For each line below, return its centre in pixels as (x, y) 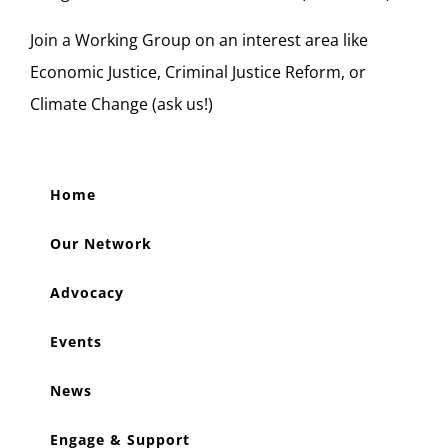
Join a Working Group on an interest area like (199, 40)
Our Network (101, 244)
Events (76, 342)
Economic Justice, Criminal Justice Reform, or (198, 72)
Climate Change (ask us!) (121, 104)
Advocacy (87, 293)
